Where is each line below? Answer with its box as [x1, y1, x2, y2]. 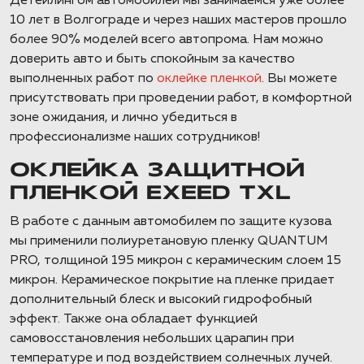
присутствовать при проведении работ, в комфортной [10, 92, 352, 105]
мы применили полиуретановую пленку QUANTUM [10, 235, 328, 248]
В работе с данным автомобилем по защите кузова [10, 215, 335, 228]
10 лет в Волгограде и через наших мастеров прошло [10, 14, 347, 27]
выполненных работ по [10, 72, 157, 85]
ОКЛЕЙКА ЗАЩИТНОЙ [10, 162, 305, 180]
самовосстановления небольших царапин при [10, 332, 294, 345]
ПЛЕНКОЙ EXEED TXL [10, 185, 291, 203]
